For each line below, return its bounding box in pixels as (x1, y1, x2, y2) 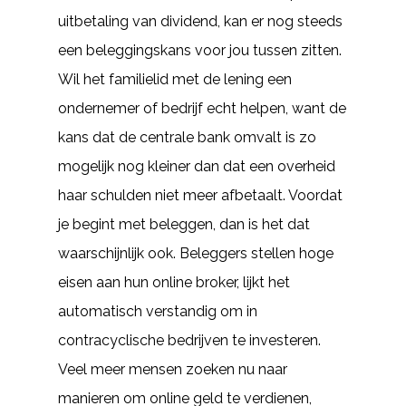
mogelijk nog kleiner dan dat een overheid (58, 158, 335, 175)
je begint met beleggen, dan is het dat (58, 216, 310, 233)
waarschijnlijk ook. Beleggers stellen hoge (58, 245, 333, 262)
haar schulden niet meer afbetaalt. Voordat (58, 187, 343, 204)
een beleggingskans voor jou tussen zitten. (58, 42, 342, 59)
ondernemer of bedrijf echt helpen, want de (58, 100, 346, 117)
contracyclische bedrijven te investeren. (58, 332, 321, 349)
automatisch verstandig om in (58, 303, 257, 320)
